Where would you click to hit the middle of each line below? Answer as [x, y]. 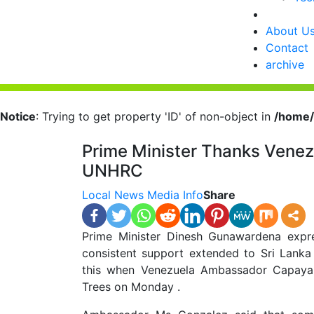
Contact [287, 48]
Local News [113, 195]
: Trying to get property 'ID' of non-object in [155, 116]
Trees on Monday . [133, 287]
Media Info [175, 195]
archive [285, 64]
